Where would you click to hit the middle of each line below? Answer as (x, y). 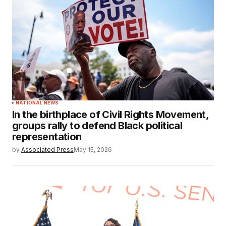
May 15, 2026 (93, 150)
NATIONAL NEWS (37, 103)
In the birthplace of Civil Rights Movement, (110, 115)
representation (47, 137)
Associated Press (47, 150)
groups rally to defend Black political (97, 126)
